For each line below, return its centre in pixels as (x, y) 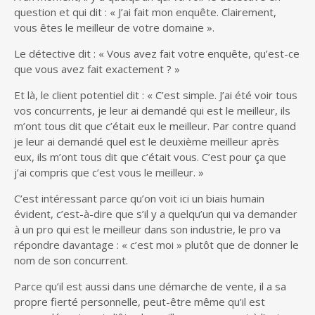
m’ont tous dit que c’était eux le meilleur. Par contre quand (155, 126)
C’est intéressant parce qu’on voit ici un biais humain (139, 198)
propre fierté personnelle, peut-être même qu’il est (140, 301)
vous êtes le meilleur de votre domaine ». (114, 27)
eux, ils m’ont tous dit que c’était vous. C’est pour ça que (150, 156)
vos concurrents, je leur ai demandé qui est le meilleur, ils (152, 110)
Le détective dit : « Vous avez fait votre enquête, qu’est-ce (157, 53)
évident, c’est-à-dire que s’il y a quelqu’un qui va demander (156, 213)
